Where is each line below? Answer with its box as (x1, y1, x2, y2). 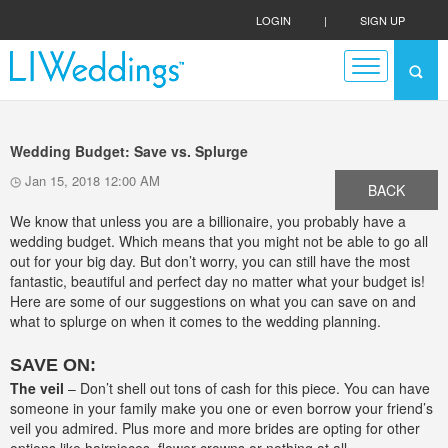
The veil (10, 378, 68, 398)
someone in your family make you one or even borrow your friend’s (10, 398, 433, 418)
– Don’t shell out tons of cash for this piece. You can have (68, 378, 430, 398)
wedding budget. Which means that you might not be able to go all (10, 231, 428, 251)
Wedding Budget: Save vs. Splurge (10, 141, 248, 161)
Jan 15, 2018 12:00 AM (21, 171, 160, 190)
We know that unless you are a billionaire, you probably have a (10, 211, 406, 231)
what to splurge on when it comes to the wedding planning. (10, 311, 381, 331)
